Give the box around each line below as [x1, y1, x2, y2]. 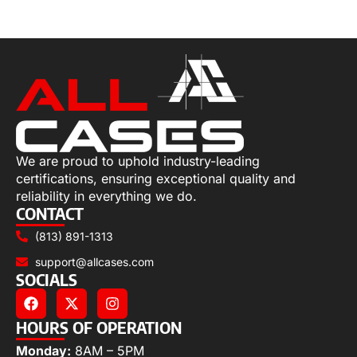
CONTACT [16, 202, 84, 223]
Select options [8, 9, 97, 25]
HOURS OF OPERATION [16, 316, 182, 337]
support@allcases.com [34, 254, 154, 269]
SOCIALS [16, 269, 77, 289]
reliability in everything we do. [16, 187, 197, 204]
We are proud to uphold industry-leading [16, 152, 260, 169]
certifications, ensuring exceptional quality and [16, 170, 296, 186]
